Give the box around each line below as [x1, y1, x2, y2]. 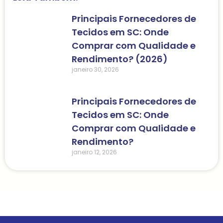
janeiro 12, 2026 [72, 148, 117, 157]
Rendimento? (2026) [72, 53, 168, 66]
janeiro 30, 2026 [72, 65, 119, 74]
